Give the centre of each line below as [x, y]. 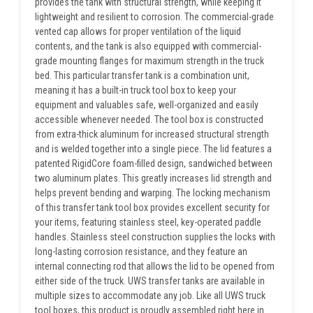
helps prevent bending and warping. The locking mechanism [153, 192]
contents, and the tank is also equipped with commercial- [148, 46]
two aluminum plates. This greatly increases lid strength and [153, 178]
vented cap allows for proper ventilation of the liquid [138, 31]
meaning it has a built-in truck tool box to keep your [136, 90]
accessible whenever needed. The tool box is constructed [149, 119]
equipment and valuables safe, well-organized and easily [147, 104]
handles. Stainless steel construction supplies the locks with [155, 236]
